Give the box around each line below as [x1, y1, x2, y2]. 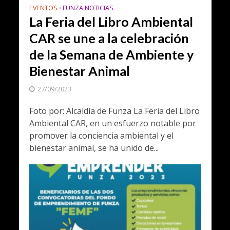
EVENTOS [29, 3, 57, 12]
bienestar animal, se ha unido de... [29, 142, 159, 154]
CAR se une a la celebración [29, 30, 189, 46]
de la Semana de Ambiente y [29, 46, 194, 62]
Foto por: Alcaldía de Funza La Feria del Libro [29, 105, 200, 117]
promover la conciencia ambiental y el [29, 129, 174, 141]
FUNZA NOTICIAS [62, 3, 113, 12]
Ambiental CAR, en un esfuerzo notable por [29, 117, 196, 129]
